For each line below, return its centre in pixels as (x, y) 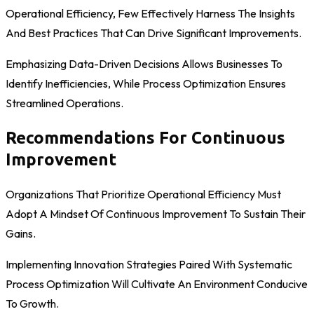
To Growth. (32, 303)
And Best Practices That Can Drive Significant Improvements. (153, 33)
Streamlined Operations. (64, 103)
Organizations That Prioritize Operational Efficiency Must (143, 194)
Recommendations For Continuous (145, 137)
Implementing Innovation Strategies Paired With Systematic (149, 264)
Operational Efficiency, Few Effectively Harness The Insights (150, 14)
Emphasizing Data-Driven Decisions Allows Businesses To (144, 64)
